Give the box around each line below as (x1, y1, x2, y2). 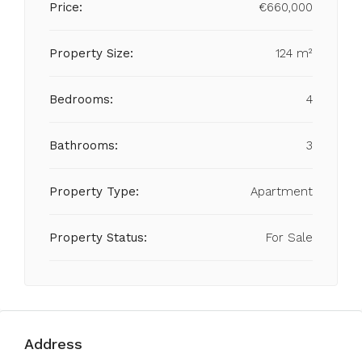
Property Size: (49, 46, 133, 61)
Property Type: (49, 184, 139, 199)
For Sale (266, 230, 313, 245)
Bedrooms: (49, 92, 113, 107)
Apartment (250, 184, 313, 199)
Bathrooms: (49, 138, 118, 153)
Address (24, 335, 82, 352)
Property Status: (49, 230, 147, 245)
